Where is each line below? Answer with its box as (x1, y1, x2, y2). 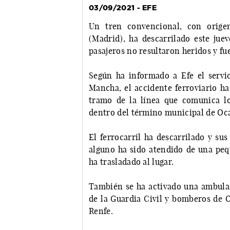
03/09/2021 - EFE (89, 4, 157, 12)
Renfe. (89, 206, 113, 217)
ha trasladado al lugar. (89, 157, 174, 167)
